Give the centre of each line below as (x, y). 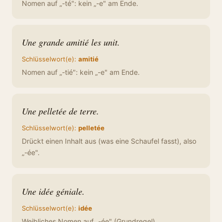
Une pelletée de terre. (60, 111)
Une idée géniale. (53, 191)
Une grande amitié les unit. (71, 42)
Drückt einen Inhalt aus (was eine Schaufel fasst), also (109, 141)
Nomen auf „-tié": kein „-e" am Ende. (81, 72)
